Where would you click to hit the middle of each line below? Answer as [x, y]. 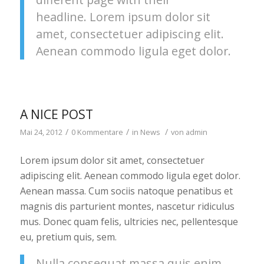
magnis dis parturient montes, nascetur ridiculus [127, 206]
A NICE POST [56, 115]
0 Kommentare [97, 132]
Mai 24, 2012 [41, 132]
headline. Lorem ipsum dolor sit [123, 17]
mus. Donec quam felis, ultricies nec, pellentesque [129, 221]
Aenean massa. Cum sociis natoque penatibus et [126, 191]
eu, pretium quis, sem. [68, 237]
